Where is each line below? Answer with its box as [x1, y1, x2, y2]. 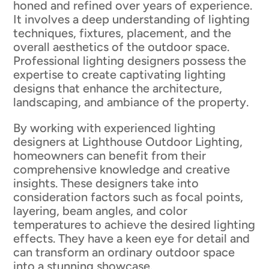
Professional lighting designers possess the [13, 53, 247, 68]
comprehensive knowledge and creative [13, 162, 231, 177]
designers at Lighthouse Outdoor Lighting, [13, 134, 243, 149]
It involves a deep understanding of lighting [13, 11, 250, 26]
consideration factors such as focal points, [13, 189, 244, 204]
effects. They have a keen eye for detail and [13, 231, 250, 246]
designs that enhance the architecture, [13, 80, 223, 95]
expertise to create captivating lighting [13, 67, 226, 82]
